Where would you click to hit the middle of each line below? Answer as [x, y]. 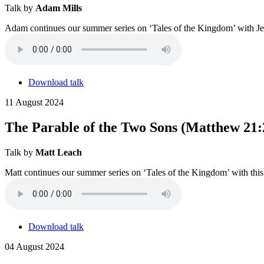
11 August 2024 [34, 102]
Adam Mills [59, 8]
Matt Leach [59, 152]
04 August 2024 [34, 246]
